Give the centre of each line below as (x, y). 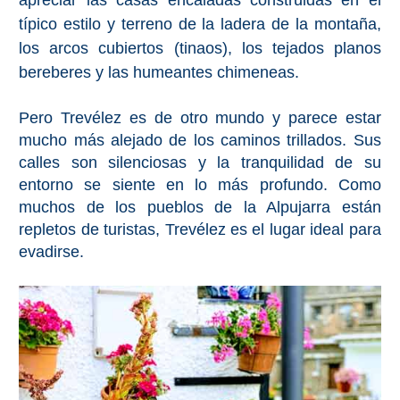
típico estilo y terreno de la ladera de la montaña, (200, 25)
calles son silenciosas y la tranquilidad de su (200, 163)
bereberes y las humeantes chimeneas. (159, 73)
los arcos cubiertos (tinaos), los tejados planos (200, 49)
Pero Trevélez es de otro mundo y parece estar (200, 118)
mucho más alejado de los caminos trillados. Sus (200, 141)
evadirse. (52, 252)
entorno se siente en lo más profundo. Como (200, 185)
